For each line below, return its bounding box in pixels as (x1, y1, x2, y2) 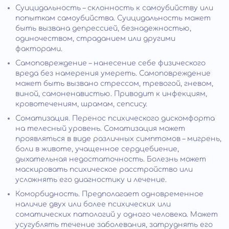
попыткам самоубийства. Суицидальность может (15, 14, 211, 22)
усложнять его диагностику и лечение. (15, 175, 167, 184)
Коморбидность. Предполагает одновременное (15, 190, 203, 198)
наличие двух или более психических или (15, 200, 171, 208)
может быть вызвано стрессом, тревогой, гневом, (15, 79, 213, 87)
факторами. (15, 44, 62, 53)
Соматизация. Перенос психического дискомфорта (15, 114, 215, 122)
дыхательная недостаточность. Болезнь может (15, 155, 206, 163)
